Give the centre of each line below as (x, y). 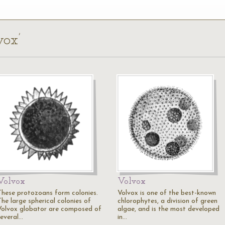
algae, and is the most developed (168, 209)
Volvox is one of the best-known (167, 193)
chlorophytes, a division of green (167, 201)
